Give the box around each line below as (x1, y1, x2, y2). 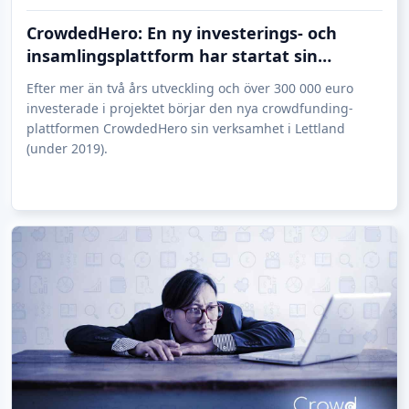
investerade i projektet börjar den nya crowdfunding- (26, 100, 353, 118)
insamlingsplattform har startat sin (26, 45, 318, 68)
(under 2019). (26, 140, 108, 158)
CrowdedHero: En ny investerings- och (26, 22, 337, 45)
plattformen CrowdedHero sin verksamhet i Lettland (26, 120, 345, 138)
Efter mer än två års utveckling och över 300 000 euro (26, 79, 353, 98)
